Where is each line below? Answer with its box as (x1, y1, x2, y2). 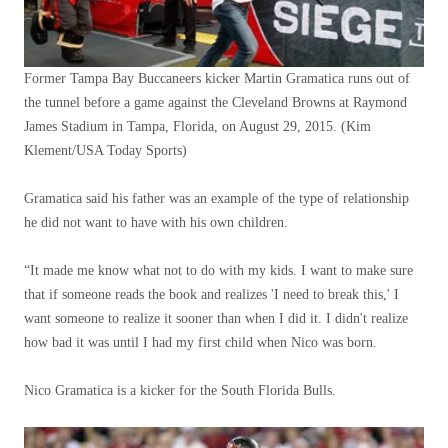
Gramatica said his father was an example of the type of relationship (24, 190, 409, 206)
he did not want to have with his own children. (24, 214, 288, 230)
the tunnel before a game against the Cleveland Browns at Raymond (24, 94, 407, 110)
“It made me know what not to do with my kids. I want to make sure (24, 262, 413, 278)
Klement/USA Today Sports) (24, 142, 187, 158)
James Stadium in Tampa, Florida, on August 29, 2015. (24, 118, 337, 134)
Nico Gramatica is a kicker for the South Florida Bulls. (24, 382, 336, 398)
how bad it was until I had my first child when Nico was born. (24, 334, 377, 350)
